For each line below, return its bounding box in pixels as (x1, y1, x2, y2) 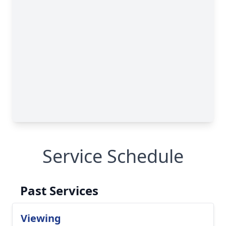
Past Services (20, 182, 98, 199)
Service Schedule (42, 144, 184, 168)
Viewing (21, 211, 61, 225)
